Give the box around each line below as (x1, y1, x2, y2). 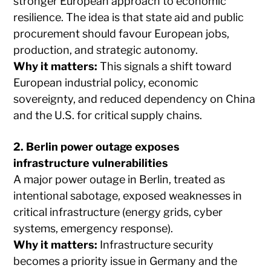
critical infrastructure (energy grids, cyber (13, 205, 223, 218)
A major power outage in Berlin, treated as (13, 172, 226, 186)
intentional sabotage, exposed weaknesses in (13, 189, 243, 202)
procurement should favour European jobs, (13, 27, 230, 40)
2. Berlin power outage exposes (13, 140, 180, 153)
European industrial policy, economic (13, 76, 199, 89)
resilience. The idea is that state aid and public (13, 10, 244, 24)
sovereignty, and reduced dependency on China (13, 92, 256, 105)
